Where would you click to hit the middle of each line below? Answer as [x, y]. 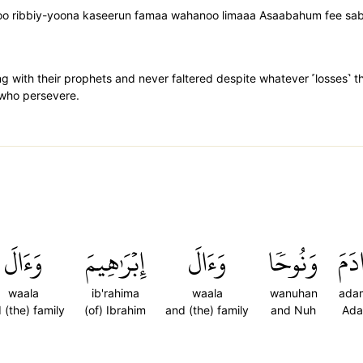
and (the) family [207, 310]
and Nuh [293, 310]
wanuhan [293, 293]
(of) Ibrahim [115, 310]
